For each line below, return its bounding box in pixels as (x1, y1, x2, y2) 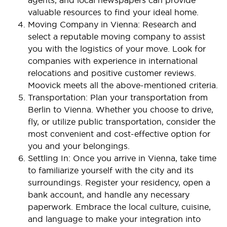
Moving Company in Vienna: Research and (28, 19, 197, 29)
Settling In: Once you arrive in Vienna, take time (28, 153, 216, 163)
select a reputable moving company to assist (28, 31, 205, 41)
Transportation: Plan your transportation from (28, 92, 208, 102)
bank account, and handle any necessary (28, 190, 190, 199)
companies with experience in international (28, 56, 198, 65)
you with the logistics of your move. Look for (28, 44, 206, 53)
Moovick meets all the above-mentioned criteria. (28, 80, 218, 90)
